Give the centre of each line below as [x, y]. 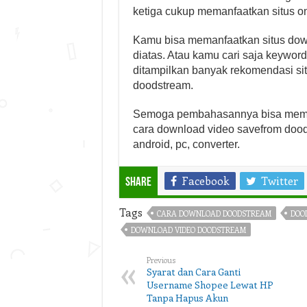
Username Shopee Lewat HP [210, 285]
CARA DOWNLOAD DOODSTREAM [214, 213]
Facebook [205, 181]
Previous [161, 260]
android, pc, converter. [186, 144]
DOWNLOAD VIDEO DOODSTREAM [188, 230]
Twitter [279, 181]
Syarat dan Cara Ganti [193, 272]
